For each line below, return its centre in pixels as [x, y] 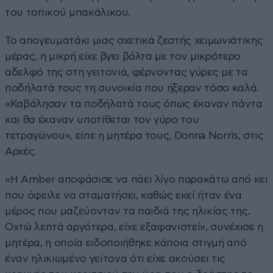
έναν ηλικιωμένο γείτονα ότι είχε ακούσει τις [115, 258]
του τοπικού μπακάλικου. [68, 12]
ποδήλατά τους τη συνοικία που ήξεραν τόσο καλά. [132, 88]
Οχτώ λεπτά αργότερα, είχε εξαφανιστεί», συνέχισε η [134, 227]
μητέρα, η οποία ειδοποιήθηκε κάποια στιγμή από [126, 243]
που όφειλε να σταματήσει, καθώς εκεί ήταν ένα [123, 195]
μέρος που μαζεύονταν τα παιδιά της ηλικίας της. [128, 211]
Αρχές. [21, 151]
